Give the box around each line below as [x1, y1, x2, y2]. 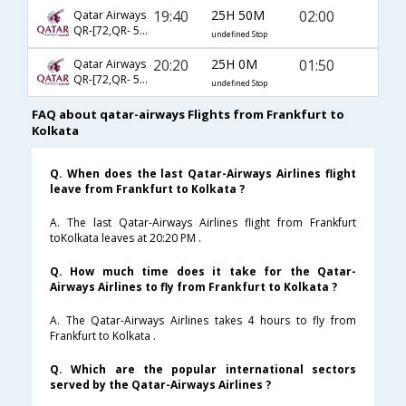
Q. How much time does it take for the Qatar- [50, 264, 356, 280]
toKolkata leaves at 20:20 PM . [50, 230, 201, 246]
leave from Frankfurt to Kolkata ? [50, 181, 245, 198]
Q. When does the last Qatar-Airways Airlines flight [50, 166, 356, 182]
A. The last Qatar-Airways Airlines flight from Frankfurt [50, 215, 356, 231]
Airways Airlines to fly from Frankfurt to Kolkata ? [50, 279, 337, 295]
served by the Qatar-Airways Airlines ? [50, 377, 271, 393]
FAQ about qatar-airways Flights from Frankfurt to [32, 106, 344, 123]
